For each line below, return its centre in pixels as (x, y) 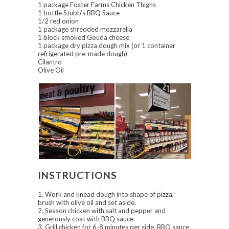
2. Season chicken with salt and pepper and (102, 211)
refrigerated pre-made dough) (83, 54)
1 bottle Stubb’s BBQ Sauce (79, 13)
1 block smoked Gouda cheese (84, 38)
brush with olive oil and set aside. (87, 203)
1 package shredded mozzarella (85, 29)
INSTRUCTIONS (77, 175)
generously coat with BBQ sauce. (86, 219)
